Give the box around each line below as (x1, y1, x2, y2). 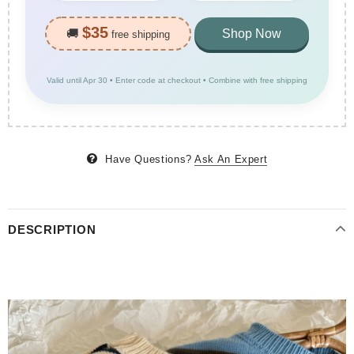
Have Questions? (105, 153, 192, 165)
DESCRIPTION (8, 222, 96, 236)
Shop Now (222, 27, 281, 41)
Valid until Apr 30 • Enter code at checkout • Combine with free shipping (47, 76, 307, 85)
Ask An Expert (194, 153, 268, 165)
